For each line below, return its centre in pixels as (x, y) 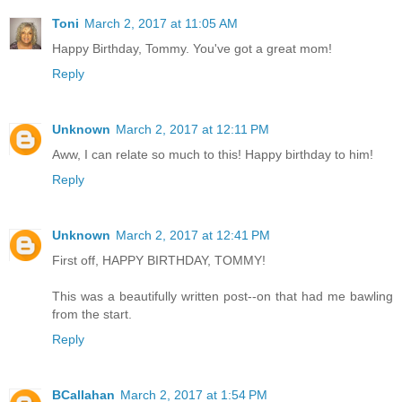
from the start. (92, 315)
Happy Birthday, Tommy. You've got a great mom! (192, 49)
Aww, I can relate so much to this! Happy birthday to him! (213, 155)
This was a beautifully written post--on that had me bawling (223, 297)
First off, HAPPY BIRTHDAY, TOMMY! (159, 261)
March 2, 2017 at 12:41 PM (193, 236)
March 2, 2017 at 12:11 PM (192, 130)
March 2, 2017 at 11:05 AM (161, 24)
